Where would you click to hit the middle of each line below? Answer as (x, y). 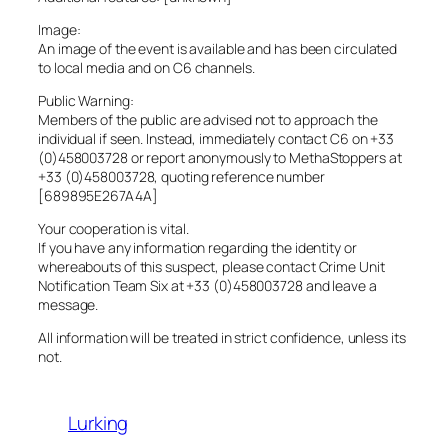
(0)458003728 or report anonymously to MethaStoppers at (220, 158)
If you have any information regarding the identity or (197, 248)
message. (68, 305)
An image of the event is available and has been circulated (218, 49)
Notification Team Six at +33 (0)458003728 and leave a (207, 286)
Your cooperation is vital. (113, 229)
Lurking (98, 423)
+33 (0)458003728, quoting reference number (181, 177)
